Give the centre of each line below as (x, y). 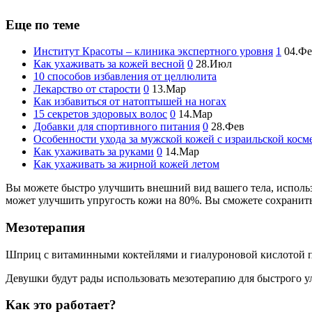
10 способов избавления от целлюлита (125, 77)
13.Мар (169, 89)
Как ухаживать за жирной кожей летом (126, 164)
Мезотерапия (45, 228)
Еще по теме (42, 24)
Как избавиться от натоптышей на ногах (130, 102)
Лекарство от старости (87, 89)
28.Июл (214, 64)
